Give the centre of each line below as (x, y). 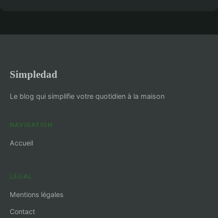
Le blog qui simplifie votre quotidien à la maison (87, 96)
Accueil (21, 143)
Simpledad (34, 74)
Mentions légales (36, 195)
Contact (22, 212)
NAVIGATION (31, 125)
